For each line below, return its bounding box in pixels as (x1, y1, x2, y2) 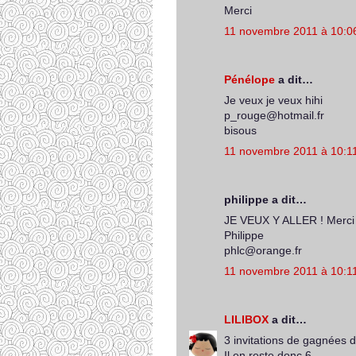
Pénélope (224, 73, 275, 86)
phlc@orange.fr (224, 244, 302, 257)
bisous (224, 124, 257, 137)
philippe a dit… (224, 193, 307, 206)
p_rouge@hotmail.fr (224, 109, 324, 122)
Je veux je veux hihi (224, 94, 323, 106)
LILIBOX (224, 313, 269, 326)
